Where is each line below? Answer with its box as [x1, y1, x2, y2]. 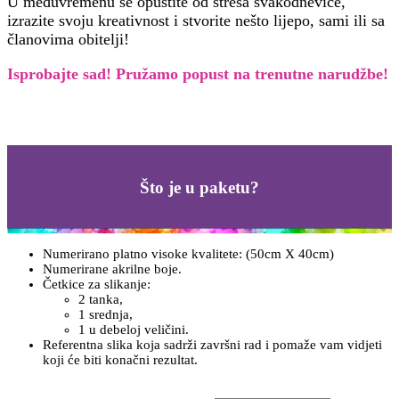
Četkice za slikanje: [43, 277, 154, 292]
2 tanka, [78, 292, 123, 307]
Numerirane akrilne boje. [43, 262, 182, 277]
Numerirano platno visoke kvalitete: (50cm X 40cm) [43, 247, 334, 262]
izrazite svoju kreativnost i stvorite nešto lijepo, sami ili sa [7, 11, 385, 29]
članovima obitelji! [7, 29, 129, 48]
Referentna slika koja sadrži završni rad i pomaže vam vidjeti [43, 338, 382, 353]
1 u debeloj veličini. [78, 322, 189, 338]
